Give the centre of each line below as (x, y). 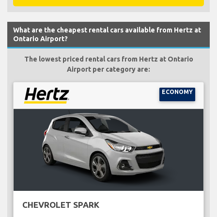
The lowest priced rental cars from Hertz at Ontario (108, 59)
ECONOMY (177, 92)
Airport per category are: (108, 69)
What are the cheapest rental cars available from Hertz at (107, 30)
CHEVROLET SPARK (61, 204)
